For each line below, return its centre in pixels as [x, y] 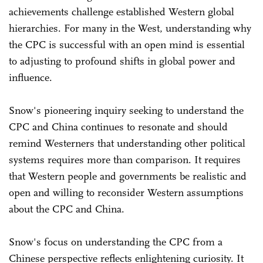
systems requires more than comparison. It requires [125, 159]
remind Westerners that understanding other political [127, 143]
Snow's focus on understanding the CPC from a [116, 242]
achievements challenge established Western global [122, 11]
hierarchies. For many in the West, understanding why [130, 28]
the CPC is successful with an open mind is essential [127, 44]
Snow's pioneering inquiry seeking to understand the [126, 110]
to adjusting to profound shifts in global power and [122, 61]
